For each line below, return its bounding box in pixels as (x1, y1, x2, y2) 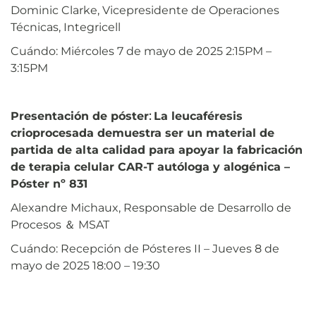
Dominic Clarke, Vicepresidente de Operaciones (11, 4, 279, 17)
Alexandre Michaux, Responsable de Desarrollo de (11, 201, 291, 214)
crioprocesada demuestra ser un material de (11, 126, 274, 140)
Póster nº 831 (11, 177, 87, 190)
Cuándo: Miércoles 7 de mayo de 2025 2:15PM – (11, 44, 272, 58)
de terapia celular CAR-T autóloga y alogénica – (11, 160, 290, 174)
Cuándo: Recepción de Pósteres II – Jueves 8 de (11, 242, 279, 255)
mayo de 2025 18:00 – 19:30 (11, 259, 160, 272)
